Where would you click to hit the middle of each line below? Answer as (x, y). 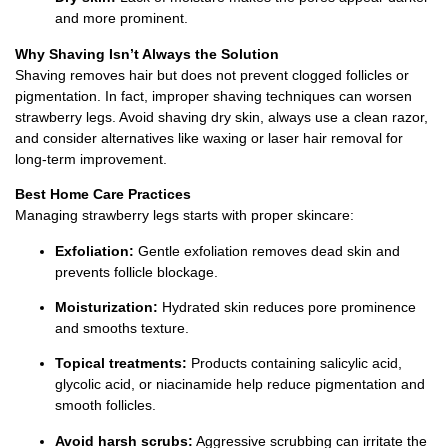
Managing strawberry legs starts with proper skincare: (184, 215)
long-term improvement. (91, 158)
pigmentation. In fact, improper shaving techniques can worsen (213, 95)
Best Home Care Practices (103, 194)
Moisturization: (106, 306)
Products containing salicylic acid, (294, 363)
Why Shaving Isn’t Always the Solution (147, 53)
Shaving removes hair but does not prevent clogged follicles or (212, 74)
